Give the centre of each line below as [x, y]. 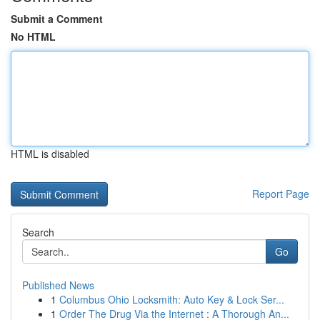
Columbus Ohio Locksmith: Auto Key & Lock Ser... [172, 299]
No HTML [33, 36]
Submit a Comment [57, 19]
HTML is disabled [50, 154]
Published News [58, 285]
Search [38, 232]
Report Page [281, 194]
